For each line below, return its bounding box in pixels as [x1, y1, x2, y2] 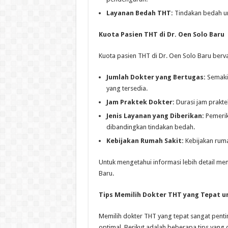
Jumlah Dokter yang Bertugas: [106, 73, 206, 81]
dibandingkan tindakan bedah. [106, 123, 195, 131]
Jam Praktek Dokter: [106, 98, 175, 106]
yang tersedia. [106, 84, 148, 93]
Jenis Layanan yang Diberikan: [106, 112, 204, 120]
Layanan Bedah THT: [106, 9, 173, 17]
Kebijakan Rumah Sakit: [106, 137, 184, 145]
